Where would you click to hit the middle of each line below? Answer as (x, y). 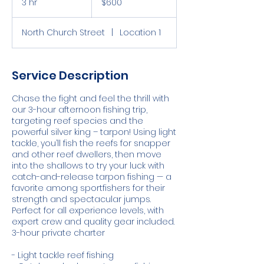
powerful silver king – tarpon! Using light (94, 132)
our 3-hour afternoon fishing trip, (80, 110)
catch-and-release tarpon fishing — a (92, 177)
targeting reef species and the (77, 121)
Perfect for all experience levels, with (88, 210)
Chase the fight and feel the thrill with (90, 98)
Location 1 (141, 32)
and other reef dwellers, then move (87, 154)
